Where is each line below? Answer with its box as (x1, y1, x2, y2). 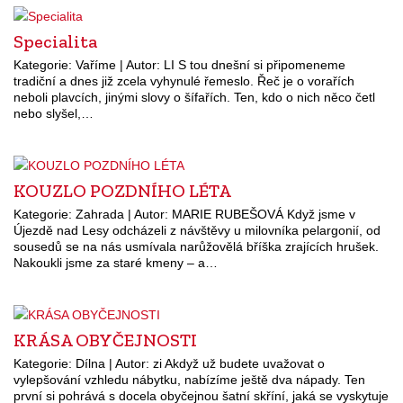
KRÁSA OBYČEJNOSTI (13, 328, 197, 351)
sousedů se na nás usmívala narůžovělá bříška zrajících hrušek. (13, 239, 379, 254)
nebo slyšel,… (13, 106, 94, 121)
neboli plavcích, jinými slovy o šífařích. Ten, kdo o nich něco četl (13, 90, 375, 105)
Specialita (13, 31, 97, 53)
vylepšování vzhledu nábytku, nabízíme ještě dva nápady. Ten (13, 372, 365, 387)
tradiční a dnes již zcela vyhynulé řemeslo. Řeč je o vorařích (13, 74, 354, 89)
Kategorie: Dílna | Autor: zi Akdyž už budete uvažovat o (13, 355, 325, 371)
